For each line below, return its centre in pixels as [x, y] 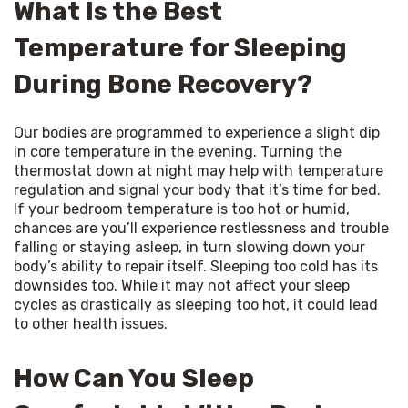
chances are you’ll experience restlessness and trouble [201, 228]
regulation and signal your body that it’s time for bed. [197, 189]
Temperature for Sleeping [180, 47]
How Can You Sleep [134, 378]
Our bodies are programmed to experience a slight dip [197, 132]
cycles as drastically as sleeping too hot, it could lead [196, 304]
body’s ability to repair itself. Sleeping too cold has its [196, 266]
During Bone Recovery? [163, 84]
